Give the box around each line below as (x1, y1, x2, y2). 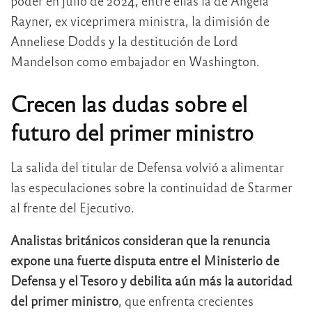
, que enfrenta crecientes (118, 292, 253, 309)
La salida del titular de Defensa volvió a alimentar (10, 159, 284, 175)
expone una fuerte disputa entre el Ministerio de (10, 252, 279, 269)
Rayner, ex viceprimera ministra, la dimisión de (10, 13, 270, 29)
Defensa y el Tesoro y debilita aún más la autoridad (10, 272, 292, 289)
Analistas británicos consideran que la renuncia (10, 232, 270, 249)
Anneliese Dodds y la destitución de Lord (10, 33, 238, 49)
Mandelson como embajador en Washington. (10, 53, 260, 70)
